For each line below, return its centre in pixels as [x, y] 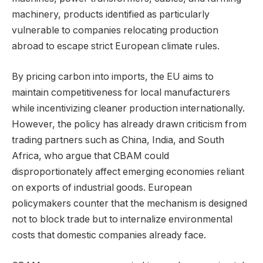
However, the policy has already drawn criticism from [129, 124]
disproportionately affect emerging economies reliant [128, 171]
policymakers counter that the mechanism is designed [129, 203]
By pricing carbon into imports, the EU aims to [113, 76]
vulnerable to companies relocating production [115, 31]
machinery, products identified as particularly [111, 15]
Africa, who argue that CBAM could [90, 156]
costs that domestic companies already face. [109, 235]
